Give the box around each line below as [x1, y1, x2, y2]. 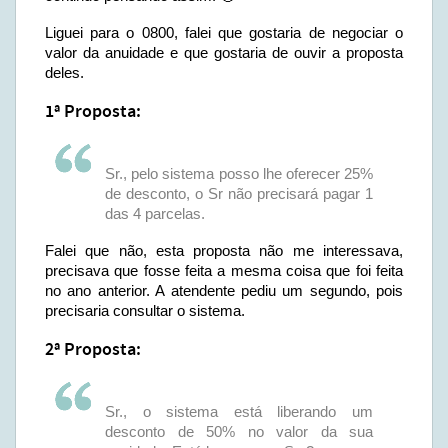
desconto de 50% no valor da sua [105, 423, 373, 440]
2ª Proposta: [45, 338, 141, 362]
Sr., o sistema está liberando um [105, 403, 373, 420]
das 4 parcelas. [105, 205, 205, 222]
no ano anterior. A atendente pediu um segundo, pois [45, 282, 403, 299]
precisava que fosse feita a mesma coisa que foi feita [45, 262, 403, 279]
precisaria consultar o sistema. [45, 302, 245, 319]
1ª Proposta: [45, 100, 141, 124]
